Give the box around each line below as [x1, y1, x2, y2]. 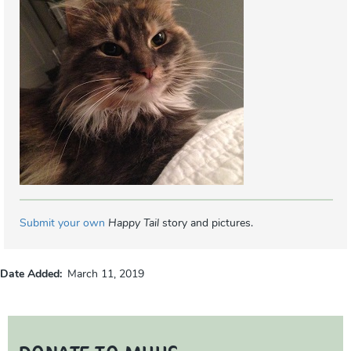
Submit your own [20, 218, 105, 230]
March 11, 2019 [67, 269, 144, 281]
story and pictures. [159, 218, 253, 230]
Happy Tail [108, 218, 159, 230]
